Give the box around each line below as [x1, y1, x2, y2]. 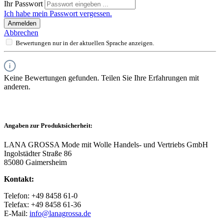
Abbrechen [4, 28, 38, 37]
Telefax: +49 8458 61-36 [4, 200, 81, 209]
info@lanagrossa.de [29, 209, 91, 218]
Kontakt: [4, 175, 34, 184]
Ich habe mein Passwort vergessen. [4, 9, 112, 18]
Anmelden [8, 19, 36, 27]
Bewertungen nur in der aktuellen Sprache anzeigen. [16, 39, 154, 47]
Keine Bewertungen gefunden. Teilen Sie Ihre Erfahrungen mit [4, 73, 199, 82]
